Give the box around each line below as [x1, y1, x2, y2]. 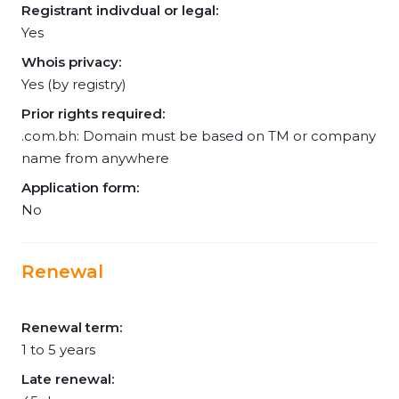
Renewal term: [21, 319, 122, 336]
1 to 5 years [21, 341, 95, 358]
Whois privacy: [21, 53, 121, 70]
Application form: [21, 179, 139, 196]
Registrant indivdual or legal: [21, 2, 218, 19]
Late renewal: [21, 370, 114, 387]
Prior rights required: [21, 105, 165, 122]
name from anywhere [21, 150, 169, 167]
